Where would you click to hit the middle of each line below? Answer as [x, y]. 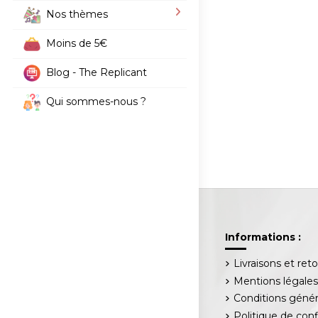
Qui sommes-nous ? [96, 101]
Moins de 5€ [76, 43]
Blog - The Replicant [96, 72]
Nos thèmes [77, 14]
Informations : [263, 237]
